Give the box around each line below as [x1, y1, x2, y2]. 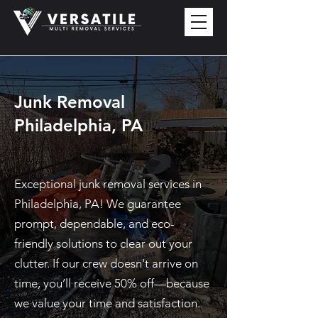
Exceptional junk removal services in [14, 177, 202, 191]
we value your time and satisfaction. [14, 296, 200, 310]
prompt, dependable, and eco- [14, 216, 175, 231]
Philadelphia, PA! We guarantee [14, 197, 181, 211]
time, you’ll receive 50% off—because [14, 276, 209, 290]
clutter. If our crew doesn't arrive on [14, 256, 198, 270]
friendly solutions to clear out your [14, 236, 192, 251]
